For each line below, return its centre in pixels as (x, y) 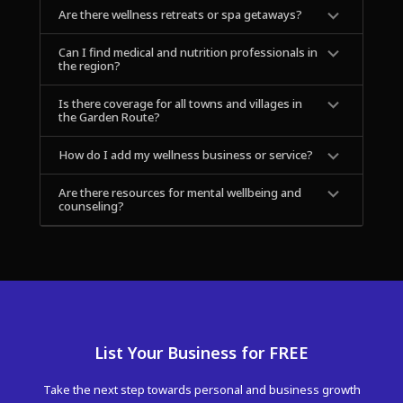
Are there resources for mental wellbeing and (179, 193)
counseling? (91, 206)
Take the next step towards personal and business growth (201, 390)
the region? (89, 66)
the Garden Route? (109, 117)
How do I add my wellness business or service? (185, 155)
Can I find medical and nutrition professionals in (188, 53)
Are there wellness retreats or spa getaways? (180, 15)
